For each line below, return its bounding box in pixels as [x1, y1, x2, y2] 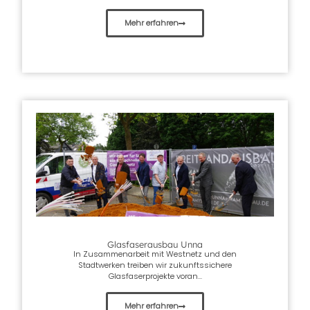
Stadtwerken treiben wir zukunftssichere [78, 259, 232, 271]
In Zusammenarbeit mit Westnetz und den [73, 248, 237, 260]
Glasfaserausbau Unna [107, 239, 203, 250]
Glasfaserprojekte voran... [108, 271, 202, 282]
